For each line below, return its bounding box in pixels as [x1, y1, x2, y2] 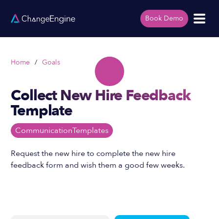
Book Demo [145, 14, 183, 23]
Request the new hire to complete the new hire [11, 148, 176, 159]
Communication [15, 125, 73, 136]
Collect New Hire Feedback [11, 86, 191, 106]
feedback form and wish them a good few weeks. [11, 160, 185, 171]
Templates [72, 125, 109, 136]
